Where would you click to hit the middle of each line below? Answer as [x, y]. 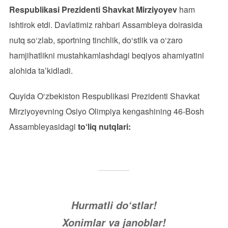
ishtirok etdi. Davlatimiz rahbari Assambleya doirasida [106, 25]
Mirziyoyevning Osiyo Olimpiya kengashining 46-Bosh [106, 111]
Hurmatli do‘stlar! [114, 205]
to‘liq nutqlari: [104, 126]
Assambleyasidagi [43, 126]
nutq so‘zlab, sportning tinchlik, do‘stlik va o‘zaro [96, 40]
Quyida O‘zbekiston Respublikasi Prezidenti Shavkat [104, 96]
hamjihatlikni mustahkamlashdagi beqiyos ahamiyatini [106, 55]
